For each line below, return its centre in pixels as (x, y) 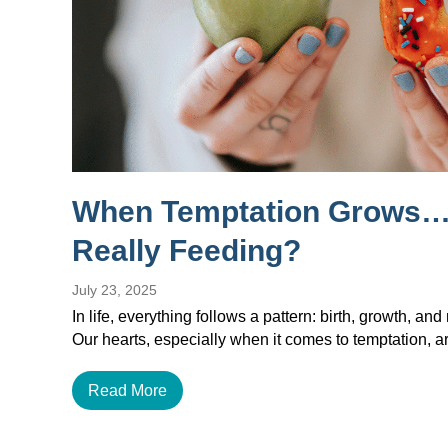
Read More (127, 390)
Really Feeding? (186, 250)
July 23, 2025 (114, 290)
